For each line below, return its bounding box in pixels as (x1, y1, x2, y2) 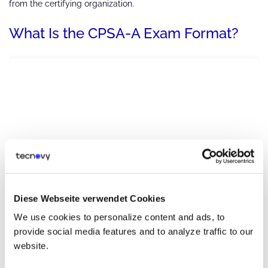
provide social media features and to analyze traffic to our (14, 226, 254, 237)
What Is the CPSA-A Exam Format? (9, 25, 239, 42)
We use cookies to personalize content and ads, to (14, 212, 225, 223)
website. (14, 240, 48, 251)
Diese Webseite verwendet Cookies (14, 193, 165, 203)
